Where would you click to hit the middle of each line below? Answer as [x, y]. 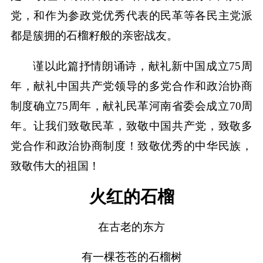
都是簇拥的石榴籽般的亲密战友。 [94, 35]
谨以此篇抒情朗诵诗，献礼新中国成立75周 [143, 66]
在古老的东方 [131, 227]
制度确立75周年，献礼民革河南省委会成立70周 [131, 106]
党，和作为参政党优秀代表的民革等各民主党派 [131, 15]
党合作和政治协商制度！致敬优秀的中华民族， [131, 146]
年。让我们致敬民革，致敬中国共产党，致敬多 [131, 126]
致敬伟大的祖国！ [55, 166]
